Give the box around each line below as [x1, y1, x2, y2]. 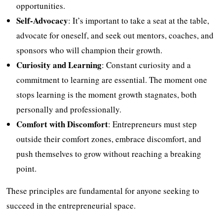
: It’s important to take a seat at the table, [68, 14, 210, 26]
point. [16, 162, 37, 174]
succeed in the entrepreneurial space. [6, 199, 136, 211]
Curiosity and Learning [16, 58, 102, 71]
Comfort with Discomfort [16, 117, 109, 130]
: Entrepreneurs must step [108, 118, 197, 130]
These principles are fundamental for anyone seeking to [6, 184, 200, 196]
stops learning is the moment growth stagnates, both [16, 88, 197, 100]
